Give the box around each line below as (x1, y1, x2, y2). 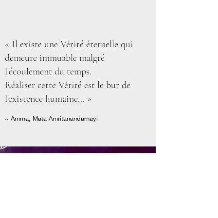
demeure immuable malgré (5, 52, 105, 64)
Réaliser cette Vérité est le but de (5, 79, 130, 91)
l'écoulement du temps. (5, 66, 91, 77)
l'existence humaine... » (5, 93, 91, 105)
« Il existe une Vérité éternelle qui (5, 38, 133, 50)
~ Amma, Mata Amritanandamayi (5, 114, 98, 122)
